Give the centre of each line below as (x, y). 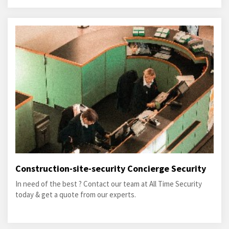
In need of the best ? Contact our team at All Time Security (109, 184)
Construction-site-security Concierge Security (111, 168)
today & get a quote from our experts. (76, 194)
